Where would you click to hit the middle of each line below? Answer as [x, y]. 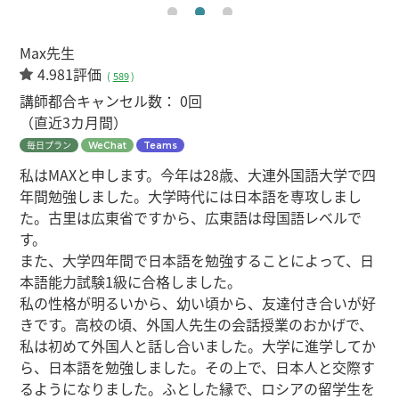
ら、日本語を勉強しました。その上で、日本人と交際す [198, 367]
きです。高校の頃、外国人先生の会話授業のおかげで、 [197, 324]
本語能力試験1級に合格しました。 [131, 281]
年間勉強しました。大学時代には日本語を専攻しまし [191, 196]
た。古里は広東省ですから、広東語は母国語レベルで [191, 217]
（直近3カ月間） [74, 122]
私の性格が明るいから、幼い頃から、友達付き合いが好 [198, 303]
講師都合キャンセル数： [100, 101]
